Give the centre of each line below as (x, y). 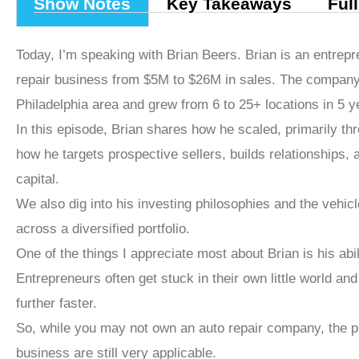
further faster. (56, 303)
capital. (38, 179)
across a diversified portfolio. (103, 228)
